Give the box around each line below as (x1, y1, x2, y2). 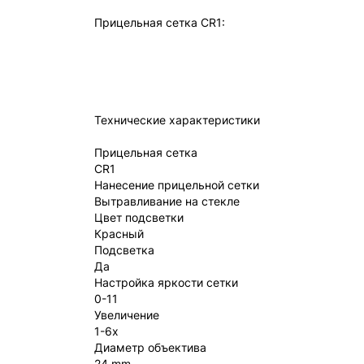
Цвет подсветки (94, 210, 184, 224)
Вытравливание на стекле (94, 194, 240, 208)
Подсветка (94, 243, 154, 257)
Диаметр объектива (94, 340, 206, 354)
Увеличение (94, 308, 159, 322)
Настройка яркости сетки (94, 275, 238, 289)
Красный (94, 227, 144, 240)
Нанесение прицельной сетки (94, 178, 259, 192)
